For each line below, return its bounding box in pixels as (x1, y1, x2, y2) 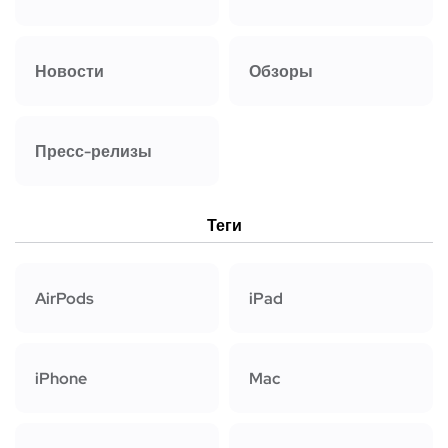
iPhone (35, 367, 87, 389)
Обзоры (249, 60, 313, 82)
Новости (35, 60, 104, 82)
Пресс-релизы (35, 140, 152, 162)
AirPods (35, 287, 94, 309)
